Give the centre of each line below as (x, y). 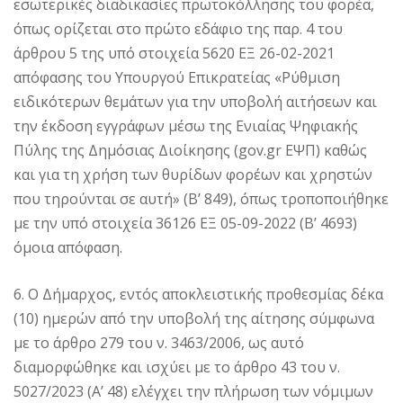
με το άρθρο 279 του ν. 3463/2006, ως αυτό (159, 343)
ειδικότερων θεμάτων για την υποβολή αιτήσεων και (195, 102)
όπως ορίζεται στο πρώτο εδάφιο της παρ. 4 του (178, 29)
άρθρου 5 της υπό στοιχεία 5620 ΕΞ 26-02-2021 (174, 54)
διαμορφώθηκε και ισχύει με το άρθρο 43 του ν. (177, 367)
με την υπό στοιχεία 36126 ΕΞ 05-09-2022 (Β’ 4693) (185, 224)
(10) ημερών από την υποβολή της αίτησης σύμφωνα (194, 319)
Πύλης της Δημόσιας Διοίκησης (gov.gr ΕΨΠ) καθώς (190, 151)
